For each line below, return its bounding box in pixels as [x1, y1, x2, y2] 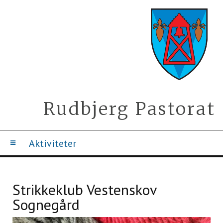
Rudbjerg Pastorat [43, 98, 216, 120]
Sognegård [12, 195, 80, 214]
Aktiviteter [29, 137, 76, 150]
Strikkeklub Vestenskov [12, 180, 156, 199]
